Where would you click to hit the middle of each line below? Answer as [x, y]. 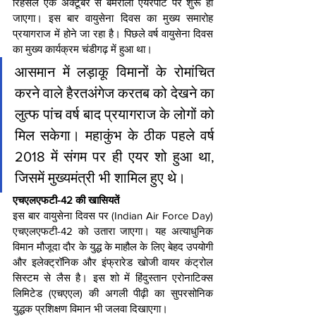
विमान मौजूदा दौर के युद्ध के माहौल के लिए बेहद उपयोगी [113, 247]
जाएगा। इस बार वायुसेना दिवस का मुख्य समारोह [113, 18]
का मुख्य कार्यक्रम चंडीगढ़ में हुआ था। [83, 49]
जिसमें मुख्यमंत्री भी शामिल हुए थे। [100, 178]
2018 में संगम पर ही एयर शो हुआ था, [115, 157]
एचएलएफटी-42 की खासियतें [66, 200]
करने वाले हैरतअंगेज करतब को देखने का [115, 93]
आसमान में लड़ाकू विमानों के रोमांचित [115, 72]
